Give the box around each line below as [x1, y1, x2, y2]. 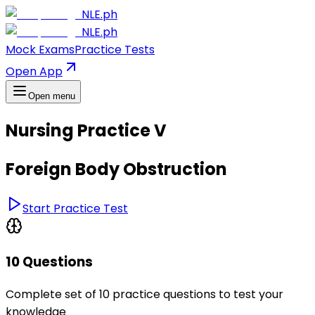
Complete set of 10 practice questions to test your [6, 286, 283, 303]
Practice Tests [75, 41, 155, 58]
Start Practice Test [22, 200, 128, 217]
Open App [6, 63, 63, 79]
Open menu [28, 91, 75, 101]
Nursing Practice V [6, 118, 167, 142]
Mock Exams [6, 41, 75, 58]
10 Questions [6, 252, 93, 272]
